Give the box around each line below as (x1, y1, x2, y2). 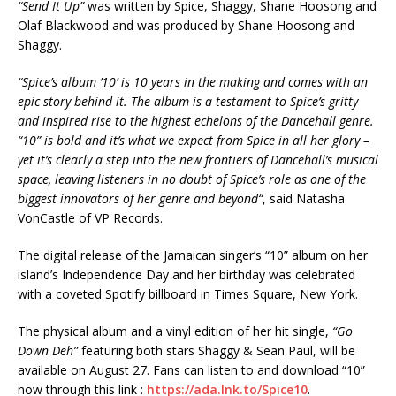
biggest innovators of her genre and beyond (18, 190, 258, 208)
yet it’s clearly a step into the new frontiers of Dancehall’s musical (18, 151, 378, 169)
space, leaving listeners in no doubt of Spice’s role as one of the (18, 171, 366, 188)
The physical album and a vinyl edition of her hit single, (18, 323, 332, 340)
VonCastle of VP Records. (18, 209, 163, 227)
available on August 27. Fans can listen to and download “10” (18, 362, 365, 379)
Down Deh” (18, 342, 78, 360)
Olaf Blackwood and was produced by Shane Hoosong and (18, 17, 354, 34)
